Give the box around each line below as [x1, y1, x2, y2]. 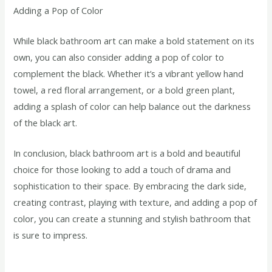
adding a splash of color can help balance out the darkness [13, 100, 251, 112]
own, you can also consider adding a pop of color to [13, 50, 225, 63]
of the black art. [13, 116, 78, 129]
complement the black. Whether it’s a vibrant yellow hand [13, 67, 244, 80]
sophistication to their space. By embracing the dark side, [13, 180, 247, 192]
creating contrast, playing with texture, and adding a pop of [13, 196, 257, 209]
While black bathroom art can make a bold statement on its [13, 34, 255, 47]
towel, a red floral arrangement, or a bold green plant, [13, 83, 236, 96]
